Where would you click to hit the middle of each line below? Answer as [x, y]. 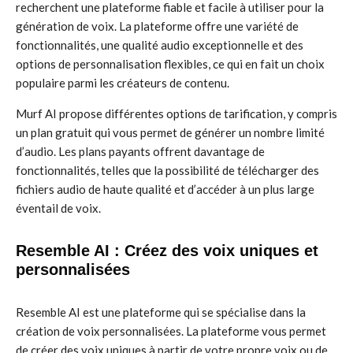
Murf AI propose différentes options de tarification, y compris [176, 113]
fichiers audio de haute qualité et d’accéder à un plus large [165, 189]
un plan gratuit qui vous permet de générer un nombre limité [170, 132]
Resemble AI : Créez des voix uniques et [167, 251]
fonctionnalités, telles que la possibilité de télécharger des [167, 170]
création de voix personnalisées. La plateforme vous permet [171, 331]
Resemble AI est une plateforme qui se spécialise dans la [161, 312]
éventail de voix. [58, 208]
